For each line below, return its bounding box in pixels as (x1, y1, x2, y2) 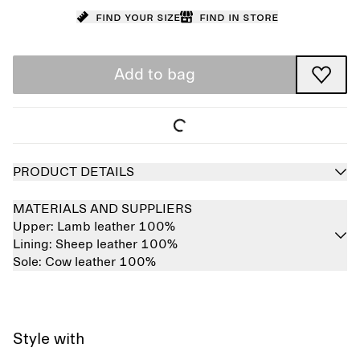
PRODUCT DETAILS (13, 166, 134, 178)
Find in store (198, 10, 278, 23)
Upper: (13, 220, 57, 233)
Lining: (13, 238, 55, 251)
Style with (13, 331, 85, 347)
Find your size (95, 10, 180, 23)
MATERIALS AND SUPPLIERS (13, 202, 192, 215)
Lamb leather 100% (57, 220, 175, 233)
